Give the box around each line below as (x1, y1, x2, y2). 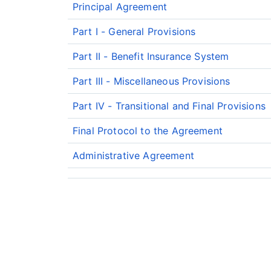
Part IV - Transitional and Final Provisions (73, 100, 266, 112)
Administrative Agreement (73, 149, 194, 162)
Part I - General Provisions (73, 25, 196, 38)
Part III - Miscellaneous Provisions (73, 75, 230, 87)
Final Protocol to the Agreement (73, 125, 223, 137)
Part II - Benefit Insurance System (73, 50, 229, 62)
